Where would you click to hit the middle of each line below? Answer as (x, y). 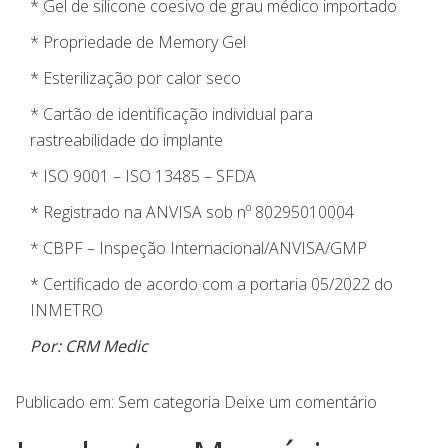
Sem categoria (169, 402)
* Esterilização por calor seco (135, 78)
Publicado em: (66, 402)
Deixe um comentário (300, 402)
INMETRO (66, 310)
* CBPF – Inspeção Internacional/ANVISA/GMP (198, 248)
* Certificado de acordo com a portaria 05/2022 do (211, 284)
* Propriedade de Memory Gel (138, 42)
